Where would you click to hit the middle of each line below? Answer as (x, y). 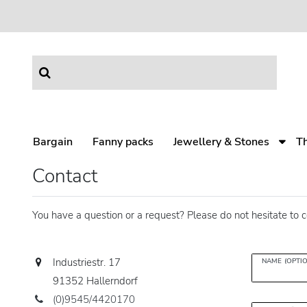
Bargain (52, 142)
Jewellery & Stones (221, 142)
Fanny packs (123, 142)
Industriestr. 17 (87, 262)
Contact (65, 176)
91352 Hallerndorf (96, 281)
